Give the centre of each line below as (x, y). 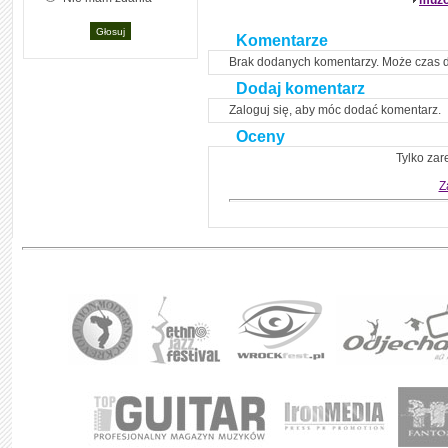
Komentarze (282, 40)
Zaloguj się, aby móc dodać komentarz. (335, 110)
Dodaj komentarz (300, 88)
